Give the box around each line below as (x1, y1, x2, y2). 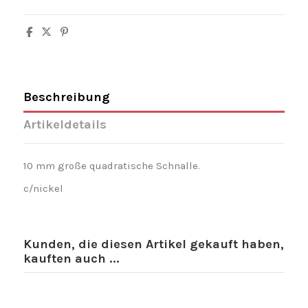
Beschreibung (23, 89, 110, 105)
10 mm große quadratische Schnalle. (23, 159, 200, 172)
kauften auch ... (23, 251, 120, 266)
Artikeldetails (23, 116, 107, 132)
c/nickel (23, 182, 63, 195)
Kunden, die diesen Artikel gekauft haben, (23, 236, 284, 252)
